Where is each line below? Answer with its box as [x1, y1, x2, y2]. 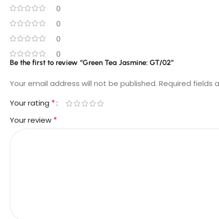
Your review [10, 115, 53, 126]
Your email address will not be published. [10, 78, 157, 89]
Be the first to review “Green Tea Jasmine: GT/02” [10, 58, 174, 67]
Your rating [10, 98, 51, 109]
